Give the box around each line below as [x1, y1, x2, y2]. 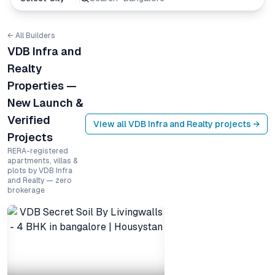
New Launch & [7, 96, 83, 109]
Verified [7, 114, 50, 126]
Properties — [7, 79, 77, 92]
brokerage [7, 186, 45, 195]
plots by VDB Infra [7, 166, 72, 175]
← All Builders [7, 31, 55, 40]
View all [93, 119, 128, 129]
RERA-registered [7, 147, 68, 155]
